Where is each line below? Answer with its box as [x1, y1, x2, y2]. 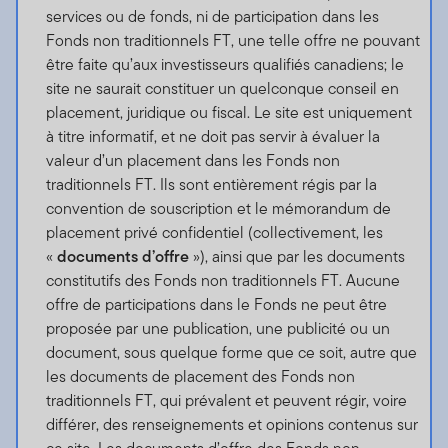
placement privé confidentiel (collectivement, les [45, 221, 383, 245]
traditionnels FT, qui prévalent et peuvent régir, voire [45, 389, 407, 413]
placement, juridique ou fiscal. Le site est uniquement [45, 101, 412, 125]
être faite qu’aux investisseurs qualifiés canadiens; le [45, 53, 404, 77]
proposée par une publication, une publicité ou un [45, 317, 390, 341]
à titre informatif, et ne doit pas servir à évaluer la [45, 125, 380, 149]
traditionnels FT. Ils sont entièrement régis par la [45, 173, 377, 197]
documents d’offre [56, 245, 189, 269]
